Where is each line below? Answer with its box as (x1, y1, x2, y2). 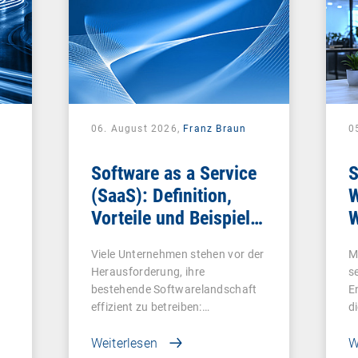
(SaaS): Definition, (90, 184, 232, 207)
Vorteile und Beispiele (90, 206, 259, 229)
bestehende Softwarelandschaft (90, 282, 257, 296)
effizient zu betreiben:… (90, 300, 210, 313)
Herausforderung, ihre (90, 265, 205, 278)
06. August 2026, (90, 122, 184, 134)
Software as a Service (90, 161, 257, 185)
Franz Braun (183, 122, 247, 134)
